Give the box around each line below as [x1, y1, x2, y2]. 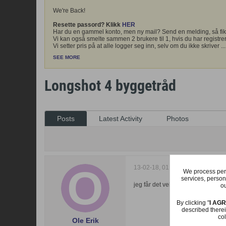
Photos [166, 115, 189, 123]
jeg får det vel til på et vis [134, 181, 201, 188]
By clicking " [177, 199, 209, 206]
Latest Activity [99, 115, 142, 123]
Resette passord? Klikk [53, 21, 122, 28]
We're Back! [53, 7, 85, 14]
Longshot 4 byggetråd [44, 77, 176, 94]
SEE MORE [53, 54, 80, 60]
